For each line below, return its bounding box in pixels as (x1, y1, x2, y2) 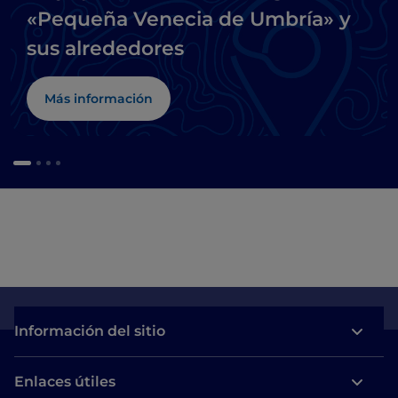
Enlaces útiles (14, 373, 115, 391)
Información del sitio (14, 322, 165, 340)
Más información (44, 91, 153, 107)
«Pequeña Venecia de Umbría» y (27, 7, 351, 32)
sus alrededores (27, 36, 184, 61)
